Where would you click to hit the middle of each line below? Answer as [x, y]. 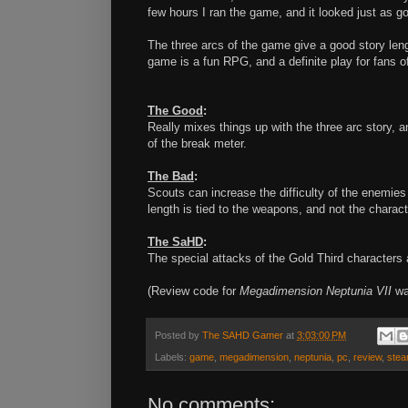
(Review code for [194, 291]
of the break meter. [197, 144]
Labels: [172, 357]
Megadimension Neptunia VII [316, 291]
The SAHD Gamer [243, 336]
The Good [175, 111]
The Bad [171, 177]
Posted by [178, 336]
